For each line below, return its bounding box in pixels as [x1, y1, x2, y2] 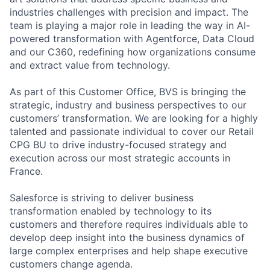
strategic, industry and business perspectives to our [10, 98, 246, 111]
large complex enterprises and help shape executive [10, 244, 248, 257]
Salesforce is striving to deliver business [10, 191, 193, 204]
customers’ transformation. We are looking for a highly [10, 111, 258, 124]
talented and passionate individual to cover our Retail [10, 125, 254, 137]
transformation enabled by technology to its [10, 204, 212, 217]
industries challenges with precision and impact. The [10, 5, 248, 18]
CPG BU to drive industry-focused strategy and [10, 138, 227, 151]
